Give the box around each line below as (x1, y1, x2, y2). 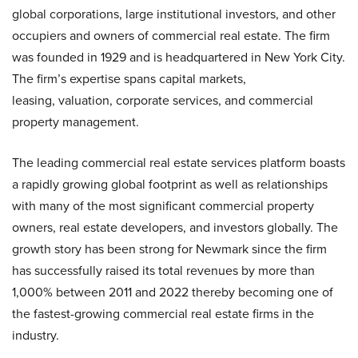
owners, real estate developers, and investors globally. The (12, 218, 338, 237)
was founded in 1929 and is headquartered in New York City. (12, 48, 345, 66)
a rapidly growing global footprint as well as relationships (12, 175, 328, 193)
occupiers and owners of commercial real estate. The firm (12, 26, 330, 45)
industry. (12, 326, 59, 344)
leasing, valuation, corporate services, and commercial (12, 91, 313, 109)
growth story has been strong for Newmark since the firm (12, 240, 327, 258)
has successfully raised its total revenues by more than (12, 261, 315, 280)
